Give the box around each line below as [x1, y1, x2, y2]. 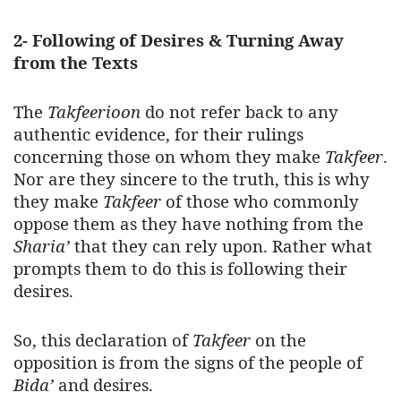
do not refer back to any [141, 100, 338, 124]
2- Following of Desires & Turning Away [13, 29, 344, 52]
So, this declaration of [13, 328, 192, 352]
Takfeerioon [47, 100, 141, 124]
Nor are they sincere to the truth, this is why [13, 167, 370, 191]
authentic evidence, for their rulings [13, 123, 303, 146]
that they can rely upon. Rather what [70, 235, 372, 258]
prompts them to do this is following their [13, 257, 347, 280]
